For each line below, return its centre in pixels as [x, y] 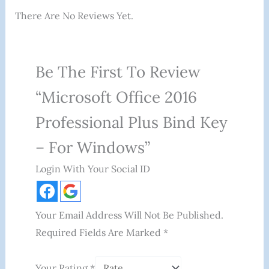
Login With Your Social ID [92, 168]
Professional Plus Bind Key [131, 122]
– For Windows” [92, 147]
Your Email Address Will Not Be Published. [129, 215]
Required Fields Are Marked [99, 232]
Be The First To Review [118, 71]
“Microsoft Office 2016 [116, 97]
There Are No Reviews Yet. [74, 16]
